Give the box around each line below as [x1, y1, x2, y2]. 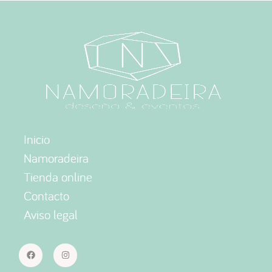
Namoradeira [24, 149, 89, 166]
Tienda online [24, 168, 92, 185]
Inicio [24, 131, 50, 148]
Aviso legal [24, 206, 78, 223]
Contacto [24, 187, 69, 204]
